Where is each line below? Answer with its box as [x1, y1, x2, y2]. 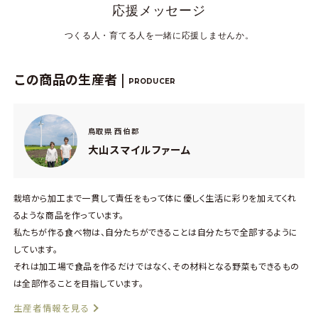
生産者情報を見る [13, 301, 90, 315]
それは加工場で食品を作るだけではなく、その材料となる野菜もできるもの [13, 260, 300, 273]
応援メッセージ [111, 4, 207, 18]
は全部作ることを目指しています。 [13, 277, 144, 290]
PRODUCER [128, 76, 176, 86]
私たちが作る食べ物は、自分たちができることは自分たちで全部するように [13, 226, 298, 238]
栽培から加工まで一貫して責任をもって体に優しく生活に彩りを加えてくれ [13, 192, 297, 204]
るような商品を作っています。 [13, 209, 124, 221]
